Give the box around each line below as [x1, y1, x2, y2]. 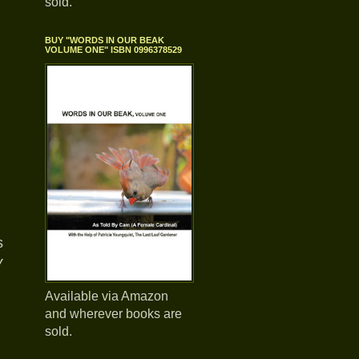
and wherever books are [45, 307, 182, 321]
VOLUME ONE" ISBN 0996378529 [45, 45, 182, 54]
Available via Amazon [45, 289, 168, 303]
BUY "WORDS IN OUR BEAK [45, 35, 164, 45]
